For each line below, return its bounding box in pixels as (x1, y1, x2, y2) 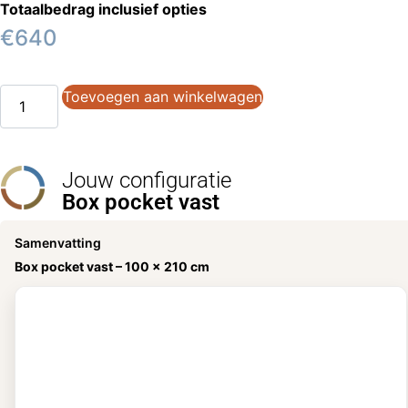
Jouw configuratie (62, 167, 232, 193)
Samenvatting (15, 235, 101, 251)
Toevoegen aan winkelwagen (63, 87, 262, 107)
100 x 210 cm (125, 259, 209, 275)
